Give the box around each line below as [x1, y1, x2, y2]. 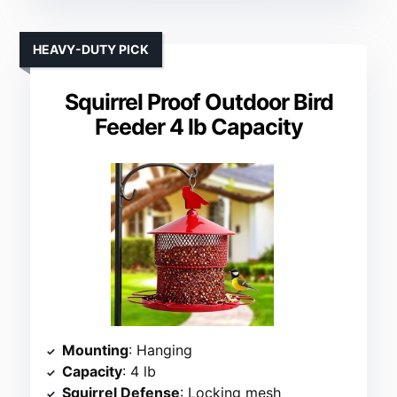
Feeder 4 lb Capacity [94, 113, 303, 140]
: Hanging [128, 340, 193, 359]
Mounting [62, 340, 129, 359]
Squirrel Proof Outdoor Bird [64, 88, 333, 115]
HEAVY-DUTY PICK [33, 41, 150, 57]
